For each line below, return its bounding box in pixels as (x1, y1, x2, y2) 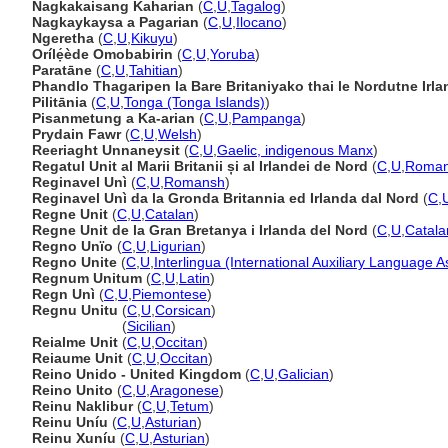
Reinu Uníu (32, 414, 108, 430)
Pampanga (232, 110, 301, 126)
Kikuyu (131, 30, 173, 46)
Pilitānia (32, 94, 87, 110)
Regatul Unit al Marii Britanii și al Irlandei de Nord (32, 158, 368, 174)
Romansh (164, 174, 225, 190)
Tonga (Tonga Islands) (124, 94, 265, 110)
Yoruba (210, 46, 255, 62)
